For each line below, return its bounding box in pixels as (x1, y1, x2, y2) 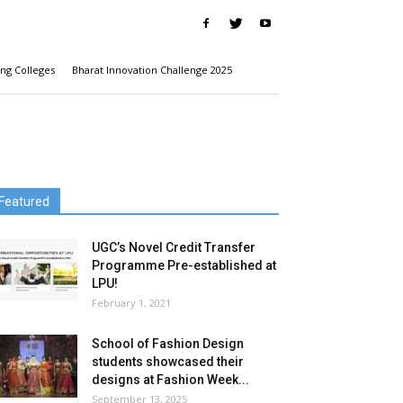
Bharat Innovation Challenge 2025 (72, 63, 232, 76)
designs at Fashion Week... (92, 372, 249, 387)
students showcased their (92, 354, 244, 369)
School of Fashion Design (92, 336, 244, 351)
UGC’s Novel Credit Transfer (92, 240, 255, 255)
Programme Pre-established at (92, 258, 276, 273)
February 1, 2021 (92, 296, 171, 309)
